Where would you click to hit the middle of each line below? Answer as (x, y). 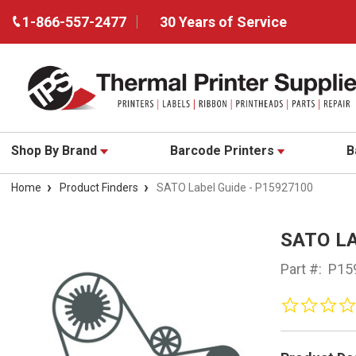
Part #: (301, 269)
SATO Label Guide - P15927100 (235, 188)
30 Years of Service (223, 22)
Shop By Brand (56, 151)
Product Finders (99, 188)
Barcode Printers (223, 151)
